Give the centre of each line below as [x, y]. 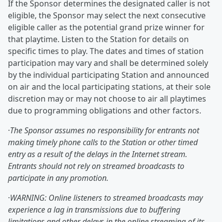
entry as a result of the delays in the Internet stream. [98, 154]
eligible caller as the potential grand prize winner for [106, 27]
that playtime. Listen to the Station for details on [98, 39]
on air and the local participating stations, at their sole [109, 87]
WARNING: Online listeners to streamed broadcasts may [106, 198]
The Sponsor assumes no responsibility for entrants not [105, 130]
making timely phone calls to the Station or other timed [103, 142]
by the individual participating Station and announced [109, 75]
